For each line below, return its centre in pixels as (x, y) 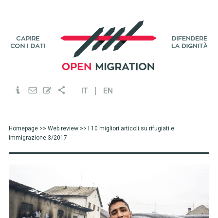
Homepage (23, 128)
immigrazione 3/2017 (38, 138)
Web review (63, 128)
